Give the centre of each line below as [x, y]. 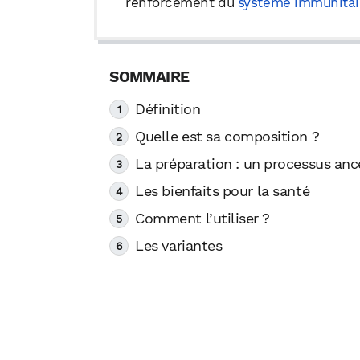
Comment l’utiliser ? [202, 219]
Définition [168, 110]
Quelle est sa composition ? [227, 137]
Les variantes [179, 246]
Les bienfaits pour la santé [223, 192]
